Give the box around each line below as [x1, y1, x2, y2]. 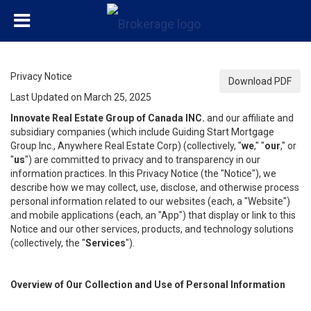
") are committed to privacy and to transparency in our [25, 154, 260, 165]
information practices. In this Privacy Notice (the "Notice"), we [10, 168, 276, 179]
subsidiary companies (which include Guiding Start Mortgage [10, 126, 274, 137]
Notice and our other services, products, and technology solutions [10, 224, 294, 235]
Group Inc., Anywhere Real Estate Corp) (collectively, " [10, 140, 242, 151]
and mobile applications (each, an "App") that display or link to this [10, 210, 296, 221]
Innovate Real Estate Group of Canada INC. [10, 112, 207, 124]
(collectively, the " [10, 237, 85, 249]
